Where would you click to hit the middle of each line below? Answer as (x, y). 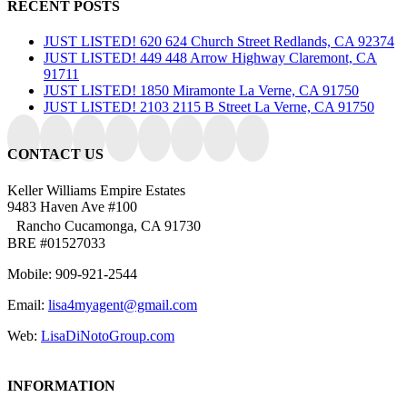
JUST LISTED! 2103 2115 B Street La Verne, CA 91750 (209, 107)
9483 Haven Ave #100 (72, 206)
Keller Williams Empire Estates (96, 190)
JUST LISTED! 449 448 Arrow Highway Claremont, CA (210, 58)
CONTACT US (55, 154)
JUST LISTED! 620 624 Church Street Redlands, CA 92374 (219, 42)
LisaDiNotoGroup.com (108, 335)
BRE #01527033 (56, 243)
